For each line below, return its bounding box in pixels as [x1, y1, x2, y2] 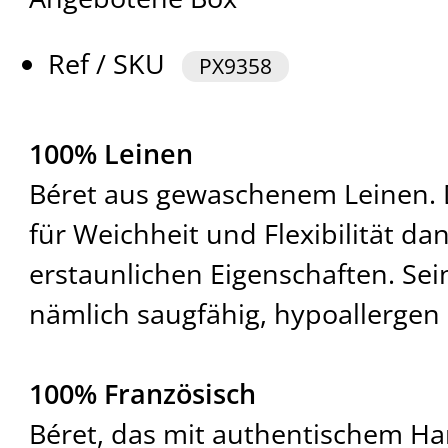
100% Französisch [28, 375, 256, 413]
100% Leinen [28, 135, 193, 173]
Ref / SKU [48, 45, 173, 83]
